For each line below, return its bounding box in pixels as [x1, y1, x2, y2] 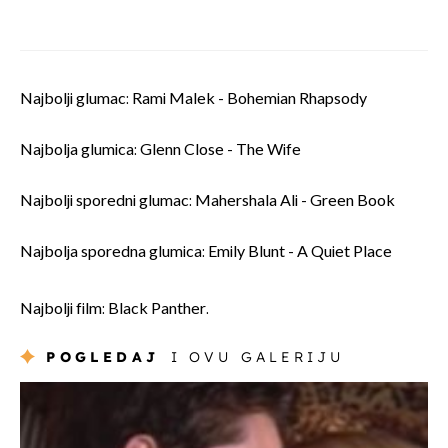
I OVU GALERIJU [170, 347, 345, 366]
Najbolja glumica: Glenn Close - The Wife [20, 140, 301, 160]
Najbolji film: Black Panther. [20, 299, 212, 319]
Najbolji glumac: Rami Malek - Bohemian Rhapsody [20, 89, 367, 109]
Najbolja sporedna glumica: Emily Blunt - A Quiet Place [20, 242, 392, 262]
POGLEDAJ [46, 347, 160, 366]
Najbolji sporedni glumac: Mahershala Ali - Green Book [20, 191, 395, 211]
